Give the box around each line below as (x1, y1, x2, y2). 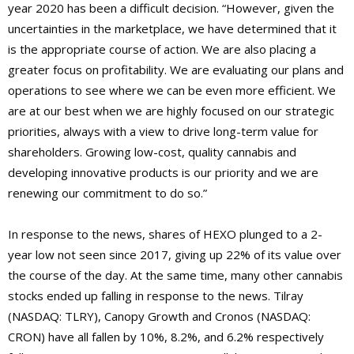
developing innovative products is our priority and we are (8, 164, 318, 181)
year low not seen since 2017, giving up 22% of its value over (8, 247, 341, 263)
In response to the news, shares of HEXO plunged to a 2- (8, 226, 322, 243)
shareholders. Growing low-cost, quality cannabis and (8, 144, 296, 160)
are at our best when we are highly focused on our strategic (8, 103, 334, 119)
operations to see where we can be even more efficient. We (8, 82, 336, 99)
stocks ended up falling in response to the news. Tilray (8, 288, 303, 304)
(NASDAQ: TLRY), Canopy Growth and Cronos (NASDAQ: (8, 308, 311, 325)
